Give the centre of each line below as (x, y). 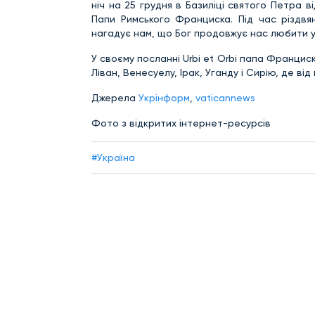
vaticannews (225, 97)
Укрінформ (163, 97)
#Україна (113, 158)
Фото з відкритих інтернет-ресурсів (181, 123)
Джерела (114, 97)
